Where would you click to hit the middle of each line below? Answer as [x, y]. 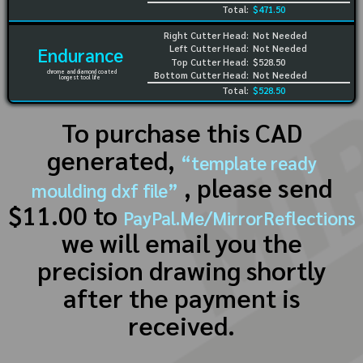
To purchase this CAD [181, 132]
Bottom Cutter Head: [202, 75]
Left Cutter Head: [209, 49]
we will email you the [181, 243]
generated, [113, 160]
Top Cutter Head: [210, 62]
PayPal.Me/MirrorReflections [239, 218]
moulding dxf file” [105, 190]
